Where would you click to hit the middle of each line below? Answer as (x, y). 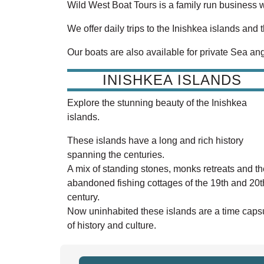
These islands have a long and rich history (155, 141)
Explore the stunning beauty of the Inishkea (157, 103)
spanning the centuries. (116, 155)
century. (83, 197)
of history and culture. (112, 226)
